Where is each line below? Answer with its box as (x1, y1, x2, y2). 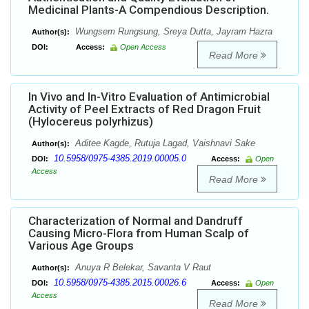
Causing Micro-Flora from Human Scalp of (28, 226, 249, 241)
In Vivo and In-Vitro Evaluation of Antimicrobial (28, 90, 270, 104)
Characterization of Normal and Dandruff (28, 214, 243, 228)
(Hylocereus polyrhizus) (28, 114, 153, 129)
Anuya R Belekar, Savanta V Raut (72, 262, 211, 273)
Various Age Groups (28, 239, 134, 253)
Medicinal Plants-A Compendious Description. (28, 3, 269, 17)
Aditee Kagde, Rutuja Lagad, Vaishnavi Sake (72, 138, 255, 149)
